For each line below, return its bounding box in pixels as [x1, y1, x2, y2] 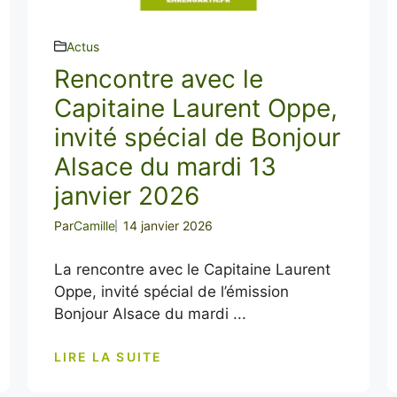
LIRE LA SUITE [53, 349, 162, 364]
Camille [73, 217, 115, 233]
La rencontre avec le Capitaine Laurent [53, 260, 331, 278]
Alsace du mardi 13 [53, 151, 276, 182]
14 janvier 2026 [122, 217, 213, 233]
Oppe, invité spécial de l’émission [53, 282, 289, 300]
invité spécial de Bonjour [53, 121, 340, 152]
